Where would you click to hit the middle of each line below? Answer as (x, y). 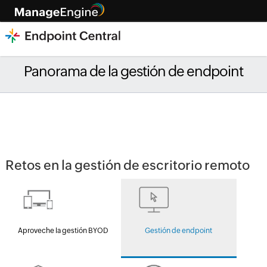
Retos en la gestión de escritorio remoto (127, 165)
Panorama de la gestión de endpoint (133, 71)
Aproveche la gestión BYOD (63, 231)
